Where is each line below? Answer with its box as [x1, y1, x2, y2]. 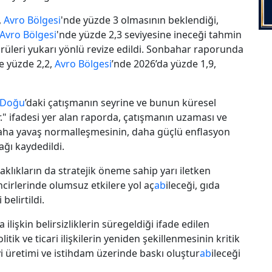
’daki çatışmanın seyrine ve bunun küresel [25, 95, 216, 109]
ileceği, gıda [166, 178, 220, 192]
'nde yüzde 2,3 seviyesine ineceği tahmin [56, 27, 242, 41]
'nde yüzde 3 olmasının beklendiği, [61, 13, 219, 27]
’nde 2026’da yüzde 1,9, [112, 56, 216, 70]
